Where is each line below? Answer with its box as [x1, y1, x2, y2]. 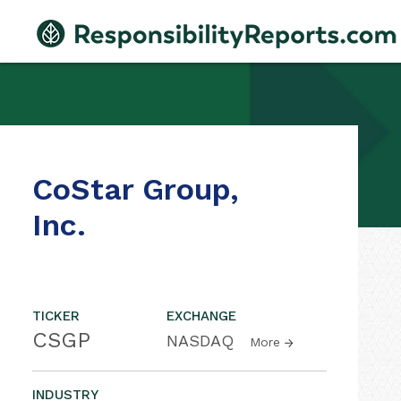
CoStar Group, [32, 171, 239, 207]
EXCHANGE [166, 308, 236, 324]
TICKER [32, 308, 80, 324]
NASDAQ [166, 331, 239, 350]
